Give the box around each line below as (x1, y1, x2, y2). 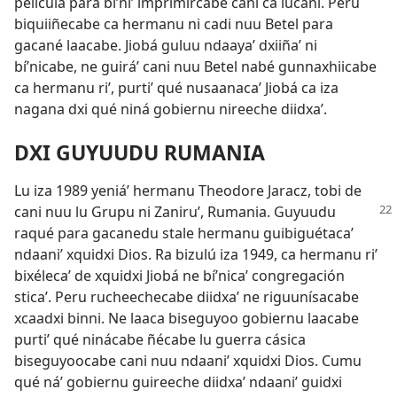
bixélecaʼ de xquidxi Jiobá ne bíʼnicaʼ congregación (14, 266, 345, 286)
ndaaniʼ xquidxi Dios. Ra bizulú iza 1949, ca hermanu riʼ (14, 245, 378, 265)
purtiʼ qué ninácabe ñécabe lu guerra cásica (14, 330, 306, 350)
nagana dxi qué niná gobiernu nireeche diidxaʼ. (14, 99, 327, 120)
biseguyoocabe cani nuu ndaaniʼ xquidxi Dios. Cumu (14, 351, 362, 371)
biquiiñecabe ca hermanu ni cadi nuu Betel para (14, 14, 333, 35)
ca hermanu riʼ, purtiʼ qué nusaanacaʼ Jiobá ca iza (14, 78, 339, 98)
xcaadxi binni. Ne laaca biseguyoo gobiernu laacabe (14, 308, 359, 329)
